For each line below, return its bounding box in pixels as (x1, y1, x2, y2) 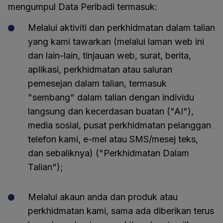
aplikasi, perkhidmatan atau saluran (28, 64, 172, 75)
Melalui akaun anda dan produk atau (28, 192, 178, 202)
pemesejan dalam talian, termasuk (28, 78, 167, 89)
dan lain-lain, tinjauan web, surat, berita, (28, 50, 191, 61)
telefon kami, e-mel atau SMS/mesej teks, (28, 134, 198, 144)
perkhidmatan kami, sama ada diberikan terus (28, 206, 214, 216)
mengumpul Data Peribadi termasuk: (8, 1, 157, 12)
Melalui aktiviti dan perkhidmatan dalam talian (28, 22, 215, 33)
